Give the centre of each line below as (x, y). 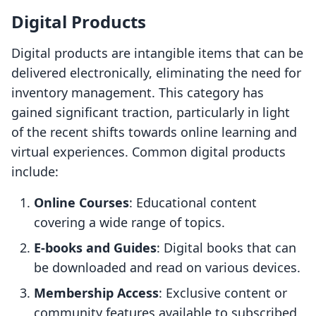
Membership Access (96, 293)
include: (35, 172)
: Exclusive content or (223, 293)
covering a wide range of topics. (129, 223)
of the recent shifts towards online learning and (154, 132)
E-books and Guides (95, 248)
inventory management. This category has (138, 93)
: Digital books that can (226, 248)
